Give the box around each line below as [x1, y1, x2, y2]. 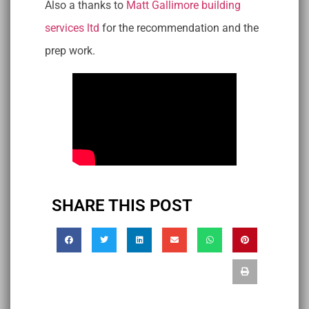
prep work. [45, 44, 95, 58]
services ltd [45, 21, 99, 35]
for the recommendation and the [99, 21, 259, 35]
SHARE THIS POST [52, 196, 192, 216]
